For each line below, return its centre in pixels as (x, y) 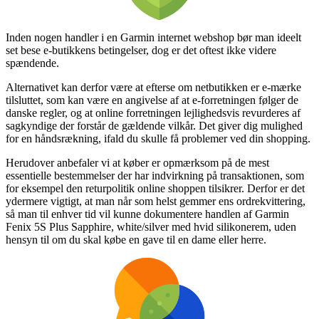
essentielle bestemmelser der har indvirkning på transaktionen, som (155, 175)
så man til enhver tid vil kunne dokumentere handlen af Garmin (147, 214)
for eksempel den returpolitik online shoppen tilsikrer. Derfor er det (155, 188)
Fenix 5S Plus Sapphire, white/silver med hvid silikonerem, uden (151, 226)
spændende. (32, 63)
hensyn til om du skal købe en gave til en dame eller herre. (136, 239)
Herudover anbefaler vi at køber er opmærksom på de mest (137, 162)
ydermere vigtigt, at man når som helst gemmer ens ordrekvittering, (156, 201)
